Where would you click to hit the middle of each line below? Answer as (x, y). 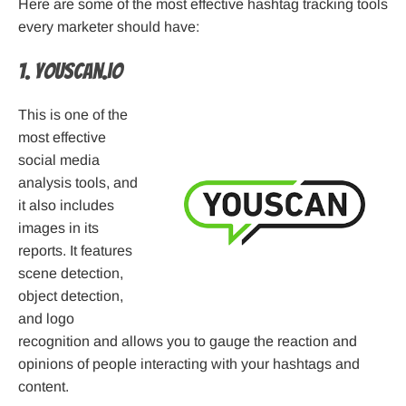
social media (59, 160)
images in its (58, 228)
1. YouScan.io (70, 72)
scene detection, (71, 274)
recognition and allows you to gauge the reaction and (188, 342)
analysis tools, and (78, 183)
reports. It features (75, 251)
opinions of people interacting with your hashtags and (189, 364)
